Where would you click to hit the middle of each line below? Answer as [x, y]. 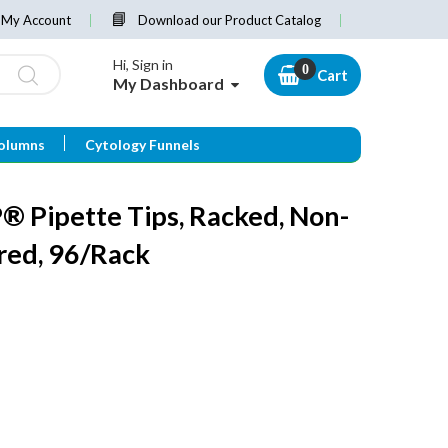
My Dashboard [168, 84]
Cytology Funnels [142, 145]
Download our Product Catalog [229, 20]
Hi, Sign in [143, 65]
